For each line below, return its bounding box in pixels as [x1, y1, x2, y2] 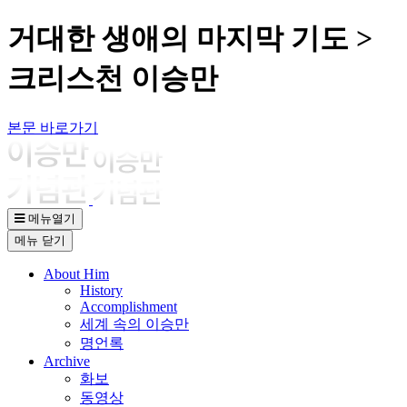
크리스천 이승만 [7, 62, 218, 95]
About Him [44, 265, 109, 282]
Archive [44, 352, 90, 369]
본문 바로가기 [7, 119, 98, 135]
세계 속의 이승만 [80, 315, 189, 332]
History [80, 282, 123, 298]
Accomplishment [80, 298, 177, 314]
